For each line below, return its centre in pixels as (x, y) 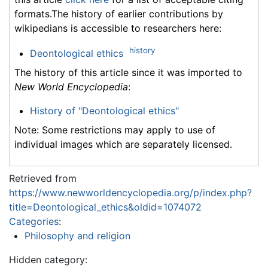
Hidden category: (48, 260)
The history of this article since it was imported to (128, 72)
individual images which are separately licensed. (123, 144)
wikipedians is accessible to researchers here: (118, 28)
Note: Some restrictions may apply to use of (115, 130)
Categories (34, 221)
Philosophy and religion (77, 236)
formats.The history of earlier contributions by (119, 13)
